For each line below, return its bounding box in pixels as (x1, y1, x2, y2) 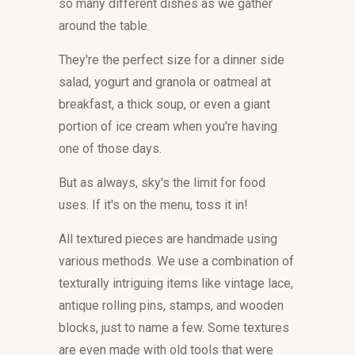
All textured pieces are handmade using (59, 231, 277, 246)
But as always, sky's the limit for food (59, 175, 265, 190)
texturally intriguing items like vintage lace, (59, 276, 293, 291)
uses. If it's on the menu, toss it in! (59, 197, 251, 212)
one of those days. (59, 141, 162, 156)
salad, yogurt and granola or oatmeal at (59, 74, 271, 90)
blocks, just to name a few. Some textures (59, 320, 289, 335)
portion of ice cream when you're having (59, 119, 277, 134)
